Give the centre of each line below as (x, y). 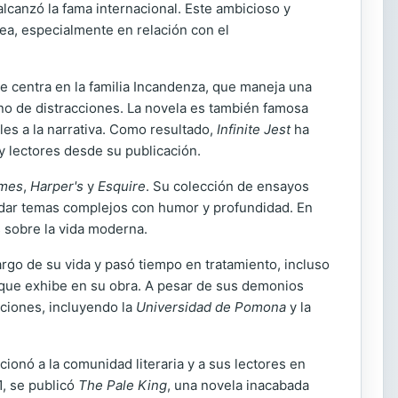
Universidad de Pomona (211, 307)
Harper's (57, 186)
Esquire (122, 186)
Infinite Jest (254, 129)
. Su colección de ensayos (227, 186)
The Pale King (123, 385)
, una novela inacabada (238, 385)
